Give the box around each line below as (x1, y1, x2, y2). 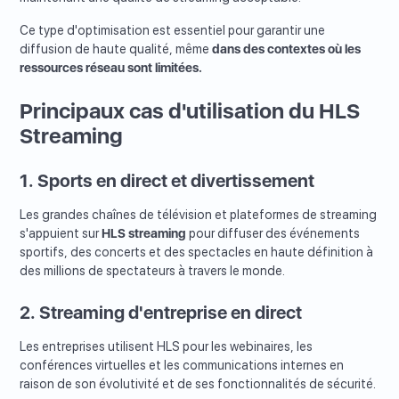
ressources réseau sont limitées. (20, 61, 203, 76)
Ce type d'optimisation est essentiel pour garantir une (20, 23, 326, 38)
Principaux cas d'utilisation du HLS (20, 98, 361, 125)
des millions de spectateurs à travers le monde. (20, 264, 286, 279)
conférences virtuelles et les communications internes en (20, 358, 345, 373)
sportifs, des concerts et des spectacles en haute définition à (20, 245, 374, 260)
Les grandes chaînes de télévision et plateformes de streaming (20, 208, 378, 223)
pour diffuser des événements (186, 226, 361, 241)
